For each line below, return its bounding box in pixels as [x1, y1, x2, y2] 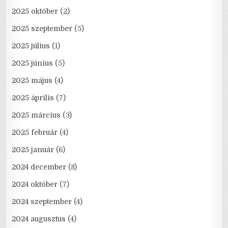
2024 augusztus [12, 215, 66, 223]
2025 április [12, 94, 54, 102]
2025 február [12, 128, 58, 137]
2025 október [12, 7, 59, 16]
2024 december [12, 163, 67, 172]
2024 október [12, 180, 58, 189]
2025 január [12, 146, 54, 154]
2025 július [12, 42, 50, 50]
